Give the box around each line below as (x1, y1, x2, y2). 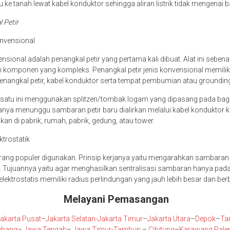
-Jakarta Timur (95, 215, 143, 223)
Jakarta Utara (147, 215, 190, 223)
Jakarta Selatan (45, 215, 95, 223)
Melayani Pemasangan (61, 193, 169, 205)
